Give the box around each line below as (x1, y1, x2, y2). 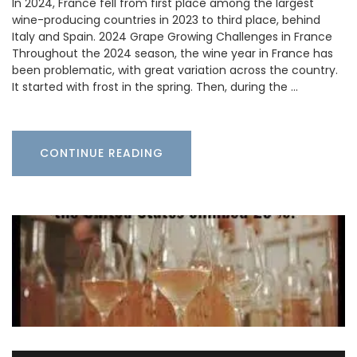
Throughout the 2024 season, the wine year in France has (12, 45, 333, 61)
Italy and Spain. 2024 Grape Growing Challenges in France (12, 28, 332, 45)
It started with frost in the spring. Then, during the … (12, 78, 298, 95)
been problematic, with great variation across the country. (12, 61, 338, 78)
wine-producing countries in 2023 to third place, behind (12, 11, 320, 28)
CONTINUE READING (40, 144, 163, 161)
